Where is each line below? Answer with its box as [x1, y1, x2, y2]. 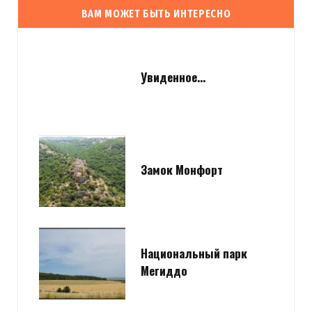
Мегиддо [141, 262, 187, 280]
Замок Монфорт [141, 160, 223, 178]
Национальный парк [141, 244, 247, 263]
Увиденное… [141, 68, 205, 86]
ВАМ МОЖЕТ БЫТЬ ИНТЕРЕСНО [81, 6, 231, 20]
